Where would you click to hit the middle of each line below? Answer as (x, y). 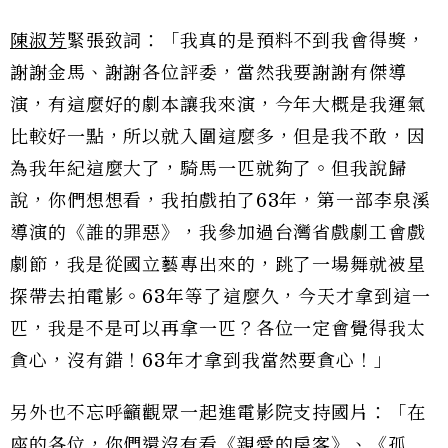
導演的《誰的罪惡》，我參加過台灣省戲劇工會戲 (218, 233)
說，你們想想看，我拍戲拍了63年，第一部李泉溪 (220, 201)
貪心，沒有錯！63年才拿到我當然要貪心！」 (201, 361)
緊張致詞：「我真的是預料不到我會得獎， (246, 41)
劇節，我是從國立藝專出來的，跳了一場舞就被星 (218, 265)
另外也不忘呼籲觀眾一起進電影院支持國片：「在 (218, 413)
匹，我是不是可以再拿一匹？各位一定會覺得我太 (218, 329)
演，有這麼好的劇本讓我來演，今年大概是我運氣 (218, 105)
